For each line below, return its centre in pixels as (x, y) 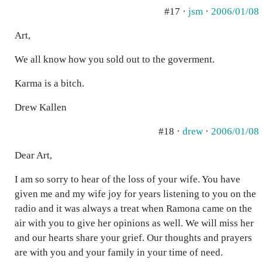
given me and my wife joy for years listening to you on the (135, 194)
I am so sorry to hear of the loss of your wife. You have (127, 179)
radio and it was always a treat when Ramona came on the (133, 208)
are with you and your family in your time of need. (119, 252)
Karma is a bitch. (49, 83)
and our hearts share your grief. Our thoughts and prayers (133, 238)
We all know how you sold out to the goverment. (115, 59)
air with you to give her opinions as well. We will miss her (134, 223)
